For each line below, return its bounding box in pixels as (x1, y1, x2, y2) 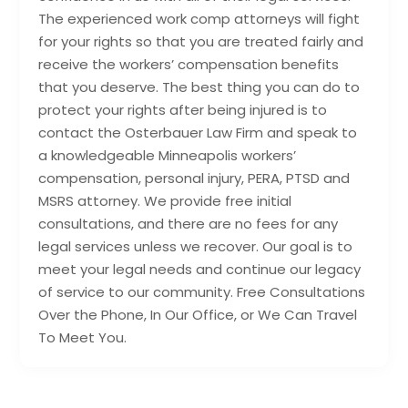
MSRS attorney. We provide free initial (38, 191, 292, 211)
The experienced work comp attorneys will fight (38, 9, 361, 29)
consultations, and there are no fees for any (38, 214, 339, 234)
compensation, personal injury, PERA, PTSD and (38, 168, 351, 189)
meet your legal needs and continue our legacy (38, 260, 362, 280)
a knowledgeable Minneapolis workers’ (38, 146, 297, 166)
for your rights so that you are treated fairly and (38, 32, 364, 52)
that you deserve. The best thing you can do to (38, 77, 361, 97)
